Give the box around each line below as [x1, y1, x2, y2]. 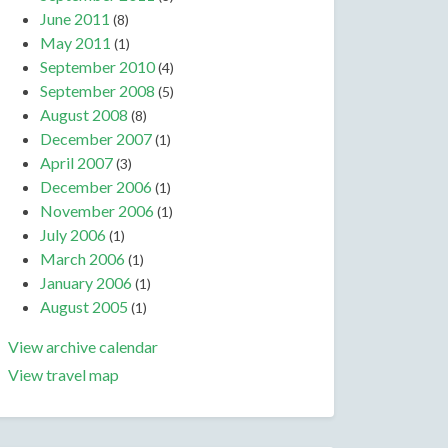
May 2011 [40, 32, 111, 52]
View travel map [8, 364, 119, 384]
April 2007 [40, 152, 113, 172]
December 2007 [40, 128, 152, 148]
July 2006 [40, 224, 106, 244]
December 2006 [40, 176, 152, 196]
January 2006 [40, 272, 132, 292]
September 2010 [40, 56, 155, 76]
